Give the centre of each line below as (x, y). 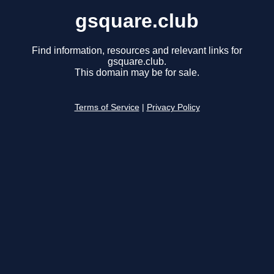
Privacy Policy (173, 108)
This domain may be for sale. (137, 73)
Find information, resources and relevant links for (137, 51)
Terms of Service (107, 108)
